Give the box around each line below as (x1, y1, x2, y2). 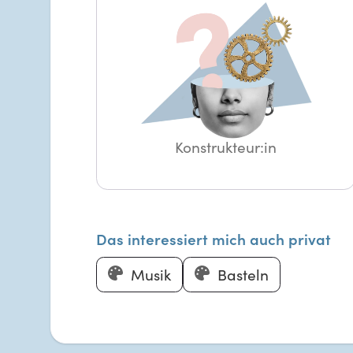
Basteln (217, 264, 269, 285)
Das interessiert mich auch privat (96, 228, 331, 249)
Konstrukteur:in (174, 136, 277, 158)
